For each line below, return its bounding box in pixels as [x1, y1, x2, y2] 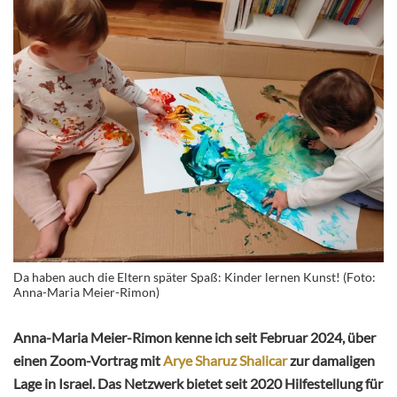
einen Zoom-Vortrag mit [13, 351, 163, 369]
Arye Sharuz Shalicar [163, 351, 287, 369]
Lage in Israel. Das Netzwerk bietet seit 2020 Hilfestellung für [13, 374, 383, 392]
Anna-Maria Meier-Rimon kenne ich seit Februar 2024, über [13, 328, 376, 346]
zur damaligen [287, 351, 375, 369]
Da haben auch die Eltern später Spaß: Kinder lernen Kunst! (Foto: [13, 269, 376, 284]
